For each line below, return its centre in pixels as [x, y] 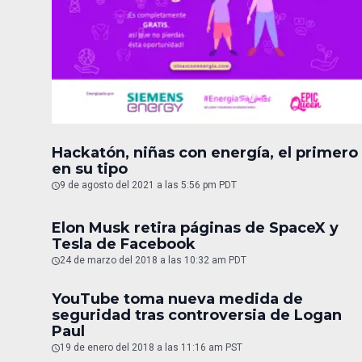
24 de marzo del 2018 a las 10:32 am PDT [153, 260]
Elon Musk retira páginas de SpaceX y [195, 227]
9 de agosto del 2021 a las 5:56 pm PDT [148, 185]
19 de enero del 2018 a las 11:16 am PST [151, 347]
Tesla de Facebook [124, 244]
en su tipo [90, 168]
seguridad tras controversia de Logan [197, 315]
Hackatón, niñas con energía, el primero [205, 152]
